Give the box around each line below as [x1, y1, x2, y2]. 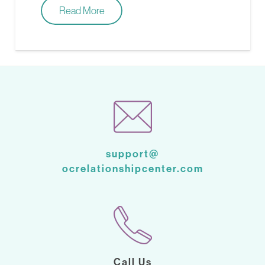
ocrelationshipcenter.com [62, 162, 203, 175]
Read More [59, 4, 105, 17]
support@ [106, 147, 159, 160]
